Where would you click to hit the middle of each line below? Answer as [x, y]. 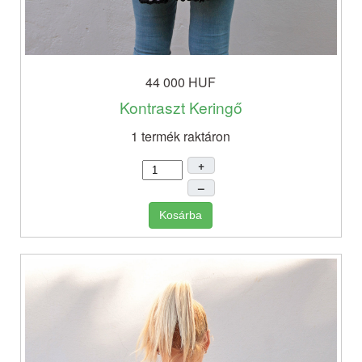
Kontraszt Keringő [181, 107]
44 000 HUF [181, 82]
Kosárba [181, 215]
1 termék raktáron [181, 137]
